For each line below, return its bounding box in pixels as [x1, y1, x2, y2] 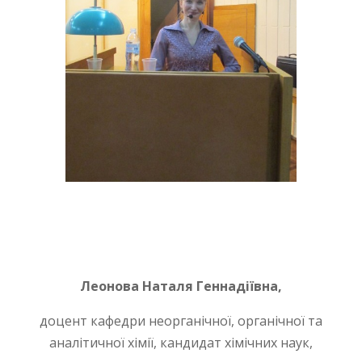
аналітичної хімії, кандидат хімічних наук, [48, 334, 313, 352]
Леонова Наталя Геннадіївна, [79, 277, 282, 296]
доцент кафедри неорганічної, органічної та [39, 312, 322, 330]
